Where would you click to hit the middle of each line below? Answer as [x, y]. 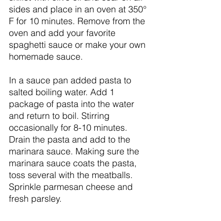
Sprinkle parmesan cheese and [72, 186]
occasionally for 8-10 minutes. [69, 127]
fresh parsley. [37, 198]
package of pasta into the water [73, 104]
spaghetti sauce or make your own [78, 44]
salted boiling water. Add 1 [63, 92]
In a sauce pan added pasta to [71, 80]
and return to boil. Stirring [60, 115]
